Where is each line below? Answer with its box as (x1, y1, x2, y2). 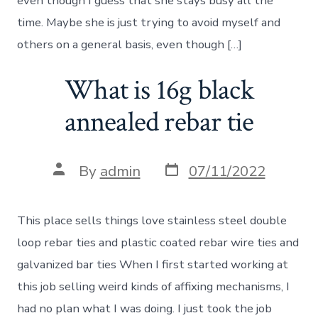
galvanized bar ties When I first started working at (17, 256, 289, 273)
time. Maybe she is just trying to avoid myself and (17, 14, 281, 31)
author (52, 173, 98, 194)
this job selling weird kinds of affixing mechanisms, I (17, 278, 290, 295)
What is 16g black (65, 72, 253, 109)
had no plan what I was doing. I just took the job (17, 300, 273, 317)
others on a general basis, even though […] (17, 36, 243, 53)
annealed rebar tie (64, 104, 254, 141)
